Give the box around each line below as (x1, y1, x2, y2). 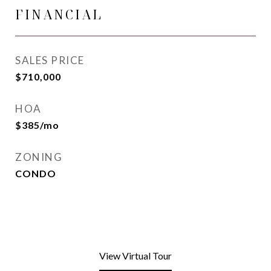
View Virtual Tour (99, 250, 172, 261)
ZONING (15, 151, 62, 163)
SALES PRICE (15, 54, 85, 67)
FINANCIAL (15, 6, 103, 23)
